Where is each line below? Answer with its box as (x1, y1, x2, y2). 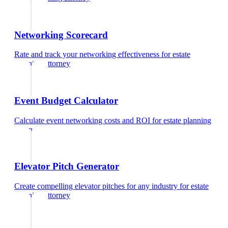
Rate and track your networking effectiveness (14, 50, 159, 59)
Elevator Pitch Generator (14, 161, 119, 172)
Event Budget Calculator (14, 95, 118, 106)
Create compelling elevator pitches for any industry (14, 182, 178, 191)
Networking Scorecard (14, 29, 108, 40)
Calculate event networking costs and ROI (14, 116, 150, 125)
